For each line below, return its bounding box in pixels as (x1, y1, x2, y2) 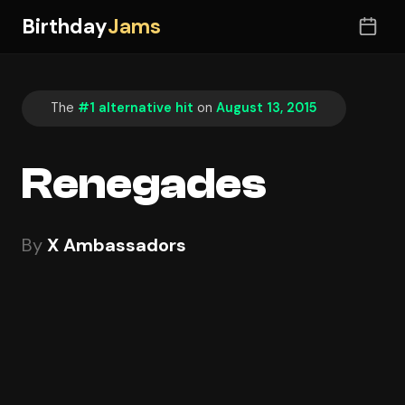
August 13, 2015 (216, 99, 317, 117)
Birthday (22, 13, 108, 40)
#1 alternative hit (78, 99, 193, 117)
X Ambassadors (47, 232, 186, 257)
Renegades (22, 158, 267, 209)
